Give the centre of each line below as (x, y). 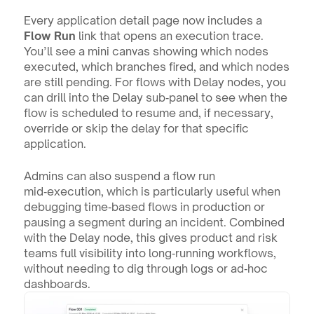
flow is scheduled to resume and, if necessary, (148, 113)
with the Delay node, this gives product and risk (150, 238)
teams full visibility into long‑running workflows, (150, 253)
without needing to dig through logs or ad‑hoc (145, 269)
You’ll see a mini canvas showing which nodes (146, 52)
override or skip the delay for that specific (136, 129)
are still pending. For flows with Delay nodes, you (155, 82)
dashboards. (57, 284)
